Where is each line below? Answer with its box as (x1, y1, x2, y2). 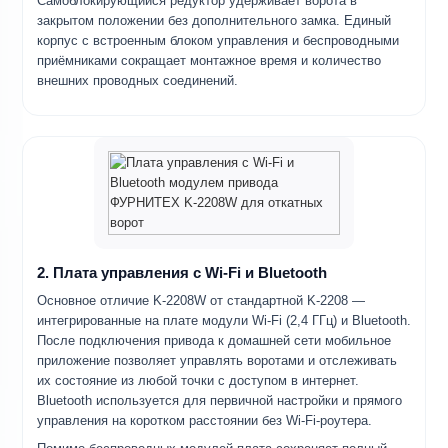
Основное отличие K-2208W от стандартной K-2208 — (37, 292, 365, 308)
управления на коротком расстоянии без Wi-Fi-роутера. (37, 412, 372, 428)
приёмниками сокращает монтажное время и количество (37, 52, 381, 68)
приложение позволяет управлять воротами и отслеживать (37, 352, 397, 368)
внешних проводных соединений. (37, 72, 238, 88)
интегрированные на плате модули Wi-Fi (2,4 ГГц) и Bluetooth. (37, 312, 411, 328)
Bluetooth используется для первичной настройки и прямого (37, 392, 402, 408)
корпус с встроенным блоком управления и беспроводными (37, 32, 399, 48)
